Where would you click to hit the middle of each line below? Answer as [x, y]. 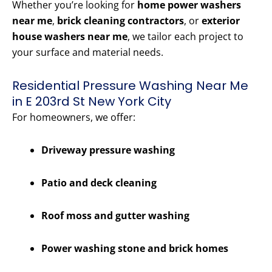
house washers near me [70, 37]
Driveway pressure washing [108, 150]
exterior [221, 21]
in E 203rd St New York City [92, 102]
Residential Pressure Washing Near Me [130, 86]
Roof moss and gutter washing [115, 216]
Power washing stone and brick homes [135, 249]
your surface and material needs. [88, 53]
